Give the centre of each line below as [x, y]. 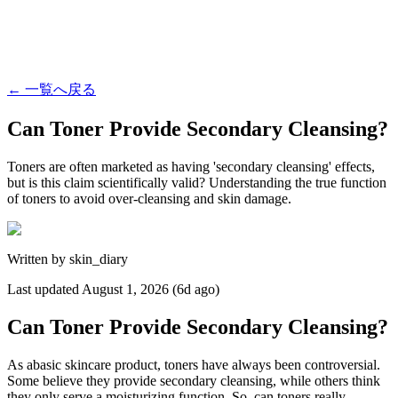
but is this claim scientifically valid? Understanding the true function [197, 182]
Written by [38, 259]
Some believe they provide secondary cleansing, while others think [194, 380]
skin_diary [99, 259]
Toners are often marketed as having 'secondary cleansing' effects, [191, 166]
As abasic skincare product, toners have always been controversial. [194, 364]
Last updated [44, 289]
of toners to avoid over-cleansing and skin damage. [149, 198]
